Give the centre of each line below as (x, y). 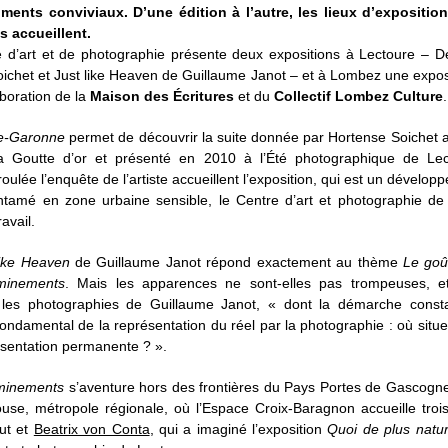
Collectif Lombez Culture (358, 96)
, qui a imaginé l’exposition (238, 429)
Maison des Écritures (161, 96)
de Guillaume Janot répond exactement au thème (236, 262)
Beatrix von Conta (91, 429)
